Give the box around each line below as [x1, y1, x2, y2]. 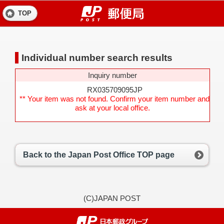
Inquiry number [88, 71, 137, 79]
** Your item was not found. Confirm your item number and [19, 94, 209, 103]
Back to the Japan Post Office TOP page [23, 150, 174, 159]
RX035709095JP [82, 85, 142, 94]
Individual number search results [21, 52, 172, 63]
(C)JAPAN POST [83, 194, 140, 203]
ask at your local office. [75, 103, 150, 112]
